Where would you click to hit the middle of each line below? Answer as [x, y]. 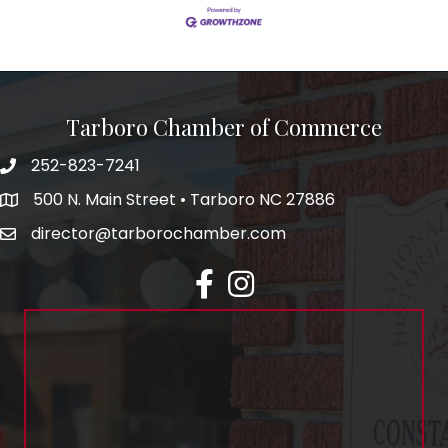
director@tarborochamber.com [158, 233]
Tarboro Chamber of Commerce [224, 126]
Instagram [267, 279]
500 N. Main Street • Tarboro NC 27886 [184, 199]
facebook [231, 279]
